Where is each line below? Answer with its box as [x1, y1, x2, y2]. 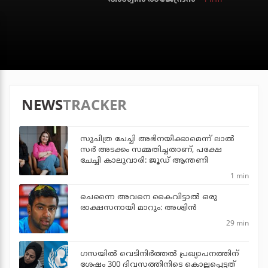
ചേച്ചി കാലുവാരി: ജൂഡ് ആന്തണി [80, 156, 208, 166]
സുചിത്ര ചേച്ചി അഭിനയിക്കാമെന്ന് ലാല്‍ [80, 134, 234, 144]
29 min [226, 217, 249, 228]
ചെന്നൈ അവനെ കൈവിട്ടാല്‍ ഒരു [80, 192, 217, 202]
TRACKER [63, 94, 127, 114]
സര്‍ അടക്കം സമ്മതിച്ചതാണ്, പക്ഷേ [80, 145, 222, 155]
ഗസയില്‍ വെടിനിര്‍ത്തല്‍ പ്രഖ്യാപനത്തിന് [80, 249, 239, 259]
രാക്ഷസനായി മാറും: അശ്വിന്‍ [80, 203, 197, 213]
